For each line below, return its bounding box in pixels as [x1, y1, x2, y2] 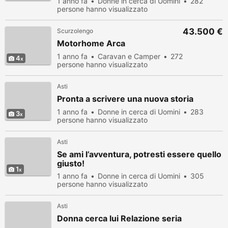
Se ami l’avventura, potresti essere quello [57, 149, 221, 159]
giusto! [57, 158, 84, 168]
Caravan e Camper [98, 52, 160, 61]
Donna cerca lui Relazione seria [57, 213, 182, 223]
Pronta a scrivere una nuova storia [57, 94, 193, 104]
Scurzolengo [57, 27, 93, 35]
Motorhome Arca [57, 38, 125, 48]
